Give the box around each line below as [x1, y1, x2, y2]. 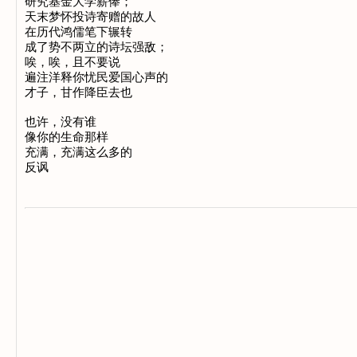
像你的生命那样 [25, 130, 108, 144]
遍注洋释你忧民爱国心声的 [25, 70, 168, 84]
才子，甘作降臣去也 [25, 85, 132, 100]
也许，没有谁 [25, 115, 96, 129]
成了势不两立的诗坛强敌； [25, 40, 168, 54]
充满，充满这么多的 [25, 145, 132, 159]
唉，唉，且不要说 [25, 55, 120, 69]
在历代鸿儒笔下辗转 [25, 25, 132, 39]
